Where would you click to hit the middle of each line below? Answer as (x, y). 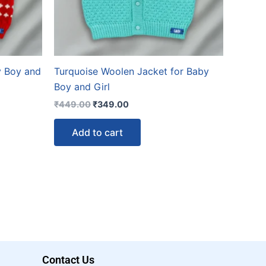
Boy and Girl (82, 86)
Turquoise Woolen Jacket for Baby (132, 71)
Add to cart (97, 132)
